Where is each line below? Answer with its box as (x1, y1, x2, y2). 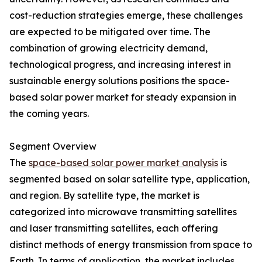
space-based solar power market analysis (29, 157, 218, 169)
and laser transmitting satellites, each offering (9, 222, 218, 235)
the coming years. (9, 108, 89, 120)
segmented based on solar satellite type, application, (9, 173, 250, 185)
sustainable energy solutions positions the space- (9, 75, 230, 87)
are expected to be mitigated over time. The (9, 26, 211, 38)
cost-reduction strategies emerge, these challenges (9, 9, 243, 22)
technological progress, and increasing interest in (9, 58, 231, 71)
